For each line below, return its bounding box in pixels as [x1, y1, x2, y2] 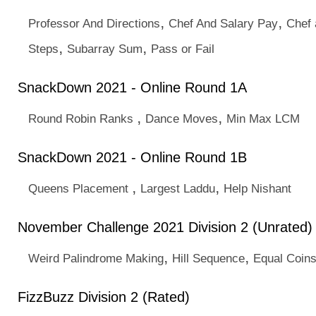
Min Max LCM [226, 111, 300, 126]
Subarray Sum [67, 42, 142, 56]
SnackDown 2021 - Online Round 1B [18, 150, 247, 165]
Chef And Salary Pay [169, 16, 278, 30]
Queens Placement [28, 181, 132, 195]
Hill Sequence [172, 251, 245, 265]
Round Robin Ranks [28, 111, 137, 126]
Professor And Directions [28, 16, 160, 30]
